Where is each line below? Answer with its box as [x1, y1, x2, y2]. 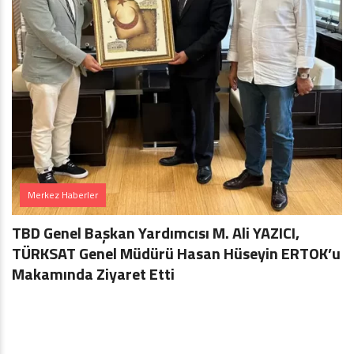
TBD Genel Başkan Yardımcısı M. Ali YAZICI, [12, 220, 299, 245]
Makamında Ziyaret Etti [12, 262, 175, 286]
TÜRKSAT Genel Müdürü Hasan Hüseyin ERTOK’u [12, 241, 341, 265]
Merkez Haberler [28, 187, 98, 202]
